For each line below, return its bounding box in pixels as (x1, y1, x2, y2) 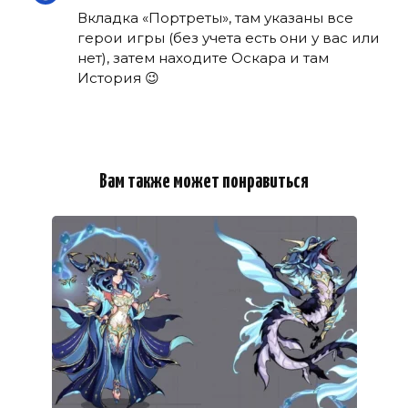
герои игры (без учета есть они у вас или (77, 29, 380, 46)
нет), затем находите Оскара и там (77, 49, 329, 66)
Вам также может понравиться (99, 172, 309, 193)
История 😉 (77, 69, 159, 87)
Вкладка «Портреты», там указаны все (77, 9, 353, 26)
